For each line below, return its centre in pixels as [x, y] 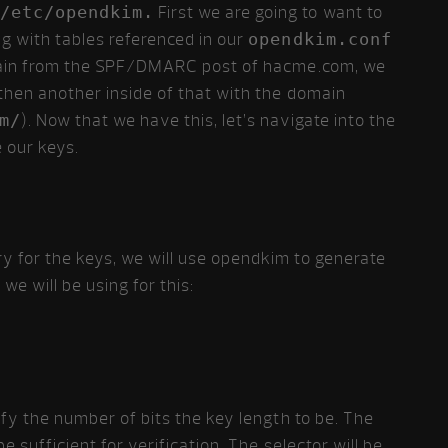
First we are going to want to [268, 12]
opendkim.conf [320, 39]
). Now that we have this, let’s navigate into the [208, 120]
